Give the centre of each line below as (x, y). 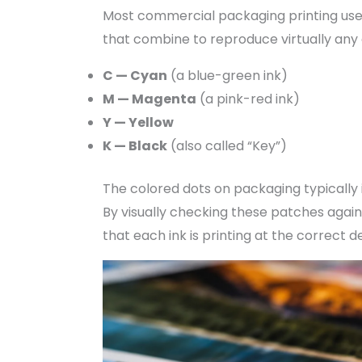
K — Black (135, 146)
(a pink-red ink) (248, 99)
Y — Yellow (138, 123)
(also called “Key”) (227, 146)
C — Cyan (135, 76)
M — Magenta (149, 99)
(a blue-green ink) (227, 76)
